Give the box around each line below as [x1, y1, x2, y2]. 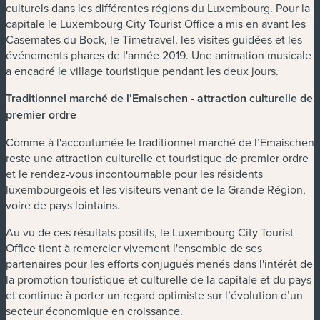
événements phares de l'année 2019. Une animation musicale [6, 46, 311, 63]
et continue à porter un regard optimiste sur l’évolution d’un [6, 286, 303, 303]
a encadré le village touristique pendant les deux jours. [6, 62, 279, 79]
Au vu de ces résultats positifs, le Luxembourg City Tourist [6, 224, 294, 240]
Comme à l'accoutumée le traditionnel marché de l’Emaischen [6, 134, 314, 150]
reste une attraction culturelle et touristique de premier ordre [6, 149, 309, 166]
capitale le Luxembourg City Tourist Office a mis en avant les [6, 15, 306, 31]
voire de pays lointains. [6, 196, 123, 213]
